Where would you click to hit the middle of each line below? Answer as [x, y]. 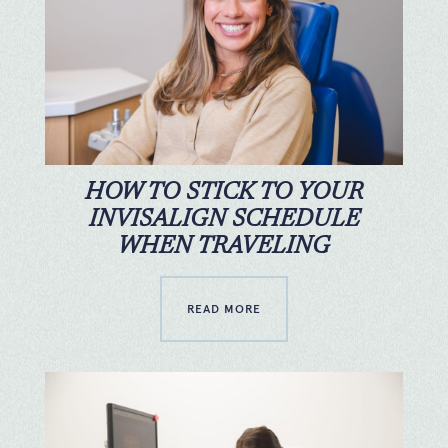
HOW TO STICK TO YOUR [224, 192]
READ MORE [224, 308]
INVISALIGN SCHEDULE [224, 219]
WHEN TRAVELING [224, 246]
